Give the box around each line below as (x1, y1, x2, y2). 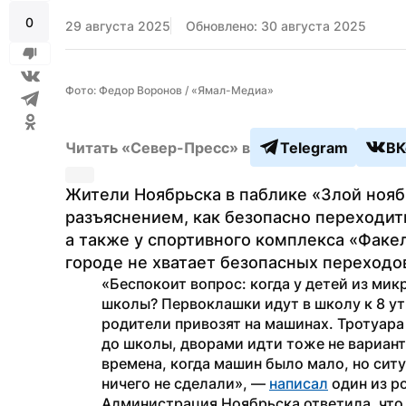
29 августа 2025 (65, 18, 170, 34)
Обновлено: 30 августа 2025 (186, 18, 366, 34)
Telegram (280, 138, 348, 157)
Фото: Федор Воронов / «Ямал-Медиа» (65, 83, 274, 97)
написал (269, 374, 328, 392)
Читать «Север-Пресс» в (65, 138, 250, 157)
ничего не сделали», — (101, 374, 269, 392)
